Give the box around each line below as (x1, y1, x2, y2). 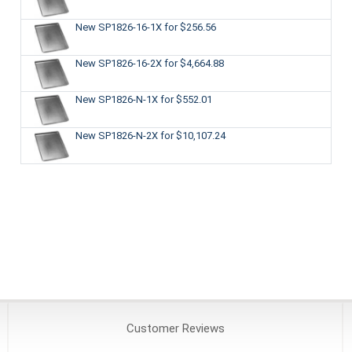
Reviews (178, 321, 225, 336)
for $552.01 (159, 93, 212, 105)
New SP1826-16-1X (75, 20, 164, 33)
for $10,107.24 (159, 129, 225, 141)
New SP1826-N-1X (75, 93, 160, 105)
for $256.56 (163, 20, 216, 33)
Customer (126, 321, 179, 336)
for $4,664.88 (163, 57, 224, 69)
